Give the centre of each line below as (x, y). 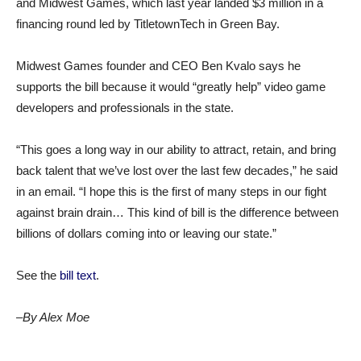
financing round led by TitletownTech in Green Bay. (149, 24)
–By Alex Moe (53, 317)
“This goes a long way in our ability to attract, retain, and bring (176, 149)
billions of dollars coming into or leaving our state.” (148, 233)
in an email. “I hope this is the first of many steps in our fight (171, 191)
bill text (78, 275)
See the (38, 275)
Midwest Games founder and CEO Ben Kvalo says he (158, 66)
